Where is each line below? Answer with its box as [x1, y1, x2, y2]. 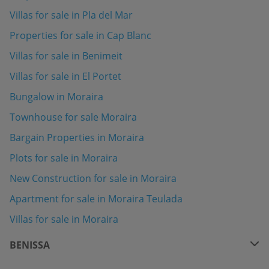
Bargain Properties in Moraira [10, 131, 144, 145]
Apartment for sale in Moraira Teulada [10, 192, 183, 206]
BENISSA [10, 238, 50, 252]
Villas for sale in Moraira [10, 213, 118, 226]
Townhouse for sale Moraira [10, 110, 137, 124]
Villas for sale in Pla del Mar [10, 8, 133, 22]
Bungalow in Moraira [10, 90, 103, 104]
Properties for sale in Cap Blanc [10, 29, 151, 43]
